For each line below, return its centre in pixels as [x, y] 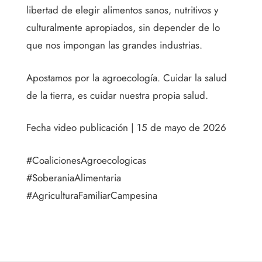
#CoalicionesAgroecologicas [86, 160]
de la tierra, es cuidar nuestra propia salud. [117, 95]
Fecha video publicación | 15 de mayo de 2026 [126, 128]
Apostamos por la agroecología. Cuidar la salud [127, 77]
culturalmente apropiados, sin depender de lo [123, 28]
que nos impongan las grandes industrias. [114, 45]
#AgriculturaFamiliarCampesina [92, 195]
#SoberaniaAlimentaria [74, 177]
